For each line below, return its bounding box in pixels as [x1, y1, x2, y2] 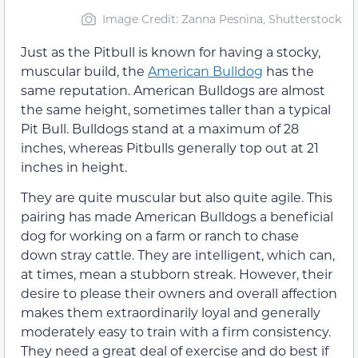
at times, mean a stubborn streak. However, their [21, 265, 332, 283]
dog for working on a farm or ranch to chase [21, 227, 299, 245]
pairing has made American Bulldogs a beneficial [21, 208, 333, 225]
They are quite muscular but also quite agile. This [21, 189, 332, 206]
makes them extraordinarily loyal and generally [21, 304, 320, 321]
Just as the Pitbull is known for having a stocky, [21, 42, 320, 60]
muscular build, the [21, 62, 148, 79]
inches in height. [21, 157, 127, 175]
